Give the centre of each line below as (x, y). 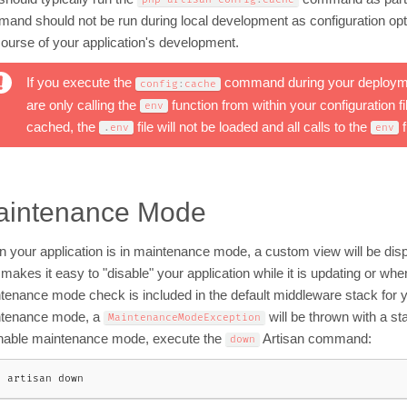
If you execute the (81, 83)
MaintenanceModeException (184, 318)
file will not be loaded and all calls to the (252, 127)
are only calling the (83, 105)
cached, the (63, 127)
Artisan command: (316, 339)
